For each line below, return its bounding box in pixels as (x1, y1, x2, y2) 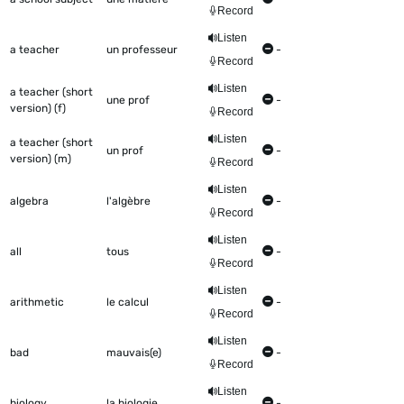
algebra (10, 195, 49, 208)
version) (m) (10, 152, 71, 166)
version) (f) (10, 102, 66, 115)
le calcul (106, 296, 149, 309)
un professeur (106, 43, 178, 57)
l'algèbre (106, 195, 151, 208)
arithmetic (10, 296, 64, 309)
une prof (106, 94, 150, 107)
